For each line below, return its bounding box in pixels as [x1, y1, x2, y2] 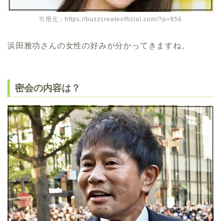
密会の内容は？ [15, 83, 80, 94]
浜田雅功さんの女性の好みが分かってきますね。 [7, 41, 190, 50]
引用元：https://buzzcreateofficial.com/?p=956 [39, 15, 182, 23]
